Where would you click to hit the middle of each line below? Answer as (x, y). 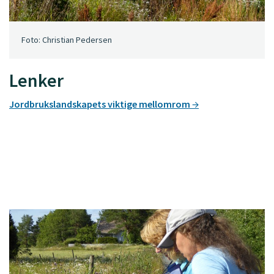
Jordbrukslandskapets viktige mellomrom (101, 104)
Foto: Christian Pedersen (67, 40)
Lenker (36, 80)
